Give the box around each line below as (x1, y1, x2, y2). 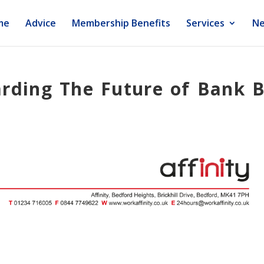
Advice (25, 16, 56, 29)
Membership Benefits (72, 16, 170, 29)
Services (186, 16, 225, 29)
